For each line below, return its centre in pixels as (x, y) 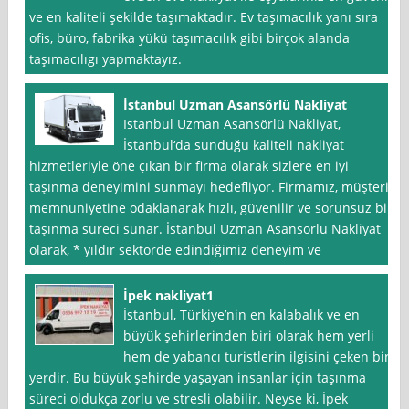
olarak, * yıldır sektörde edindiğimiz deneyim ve (176, 250)
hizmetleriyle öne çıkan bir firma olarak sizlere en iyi (189, 166)
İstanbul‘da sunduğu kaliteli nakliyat (234, 145)
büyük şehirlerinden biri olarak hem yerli (249, 336)
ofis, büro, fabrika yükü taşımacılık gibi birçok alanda (190, 38)
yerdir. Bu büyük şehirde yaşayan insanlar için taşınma (198, 378)
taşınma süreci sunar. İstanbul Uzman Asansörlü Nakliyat (205, 229)
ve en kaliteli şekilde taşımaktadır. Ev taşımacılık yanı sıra (204, 17)
